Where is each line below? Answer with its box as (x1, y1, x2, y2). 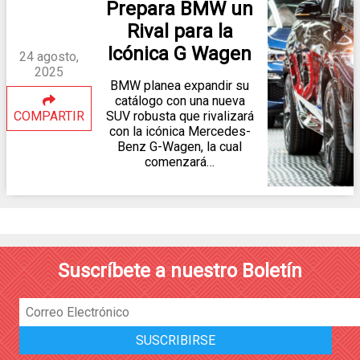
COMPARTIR (14, 108, 84, 125)
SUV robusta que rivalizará (105, 108, 254, 125)
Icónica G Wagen (108, 43, 252, 66)
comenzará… (145, 154, 215, 170)
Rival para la (126, 20, 233, 43)
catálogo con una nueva (114, 93, 245, 109)
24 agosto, (19, 49, 79, 65)
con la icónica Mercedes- (108, 124, 251, 140)
